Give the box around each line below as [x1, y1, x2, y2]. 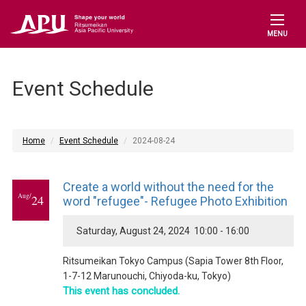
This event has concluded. [62, 285, 180, 297]
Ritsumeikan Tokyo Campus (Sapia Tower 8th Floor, [62, 255, 283, 266]
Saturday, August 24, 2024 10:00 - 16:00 [76, 225, 249, 236]
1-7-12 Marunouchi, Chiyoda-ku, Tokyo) [62, 270, 231, 281]
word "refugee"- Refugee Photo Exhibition [62, 194, 288, 208]
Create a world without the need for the [62, 180, 274, 194]
